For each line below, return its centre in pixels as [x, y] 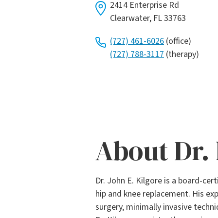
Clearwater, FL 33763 [148, 18]
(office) [178, 41]
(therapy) [182, 54]
